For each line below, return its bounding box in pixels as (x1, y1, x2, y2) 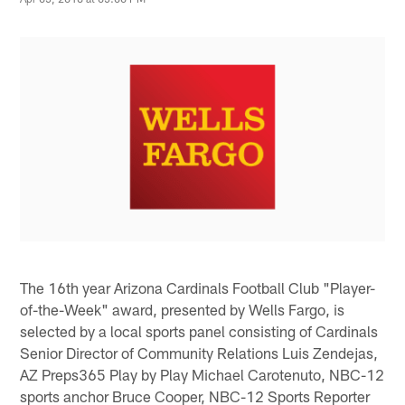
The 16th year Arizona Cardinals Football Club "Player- (20, 278, 376, 297)
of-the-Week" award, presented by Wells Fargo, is (20, 299, 345, 318)
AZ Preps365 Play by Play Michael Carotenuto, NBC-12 (20, 364, 385, 383)
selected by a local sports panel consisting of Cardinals (20, 321, 379, 340)
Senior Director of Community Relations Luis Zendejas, (20, 343, 379, 362)
